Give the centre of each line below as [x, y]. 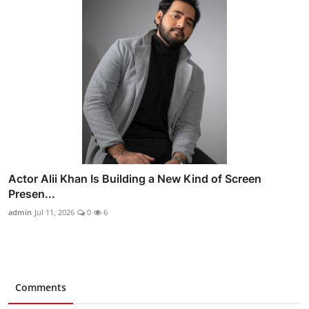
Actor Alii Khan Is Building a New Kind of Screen [135, 178]
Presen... [32, 193]
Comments [41, 287]
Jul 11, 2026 [54, 212]
